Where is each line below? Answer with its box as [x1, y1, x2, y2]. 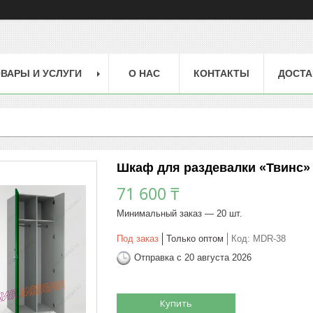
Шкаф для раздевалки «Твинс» [117, 160, 310, 175]
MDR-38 [253, 233, 286, 244]
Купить [160, 296, 192, 310]
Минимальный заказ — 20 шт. [117, 208, 242, 219]
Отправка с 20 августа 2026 [134, 252, 252, 263]
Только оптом [166, 233, 224, 244]
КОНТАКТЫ [194, 67, 249, 79]
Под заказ [117, 233, 159, 244]
